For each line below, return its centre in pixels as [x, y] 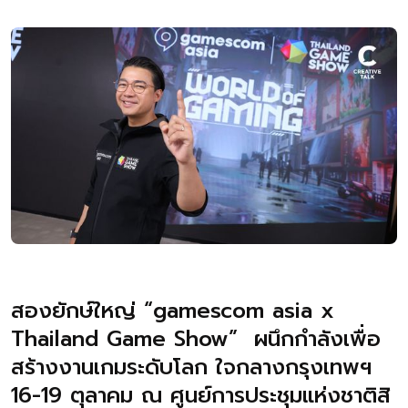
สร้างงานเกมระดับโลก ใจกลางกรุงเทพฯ [195, 367]
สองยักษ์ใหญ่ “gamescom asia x [173, 311]
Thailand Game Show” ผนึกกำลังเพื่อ [196, 339]
